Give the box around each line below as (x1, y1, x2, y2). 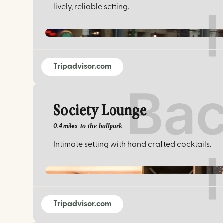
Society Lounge (53, 103, 147, 119)
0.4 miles (53, 123, 78, 129)
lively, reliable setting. (53, 3, 130, 11)
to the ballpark (80, 122, 123, 130)
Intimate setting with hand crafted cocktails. (53, 140, 212, 149)
